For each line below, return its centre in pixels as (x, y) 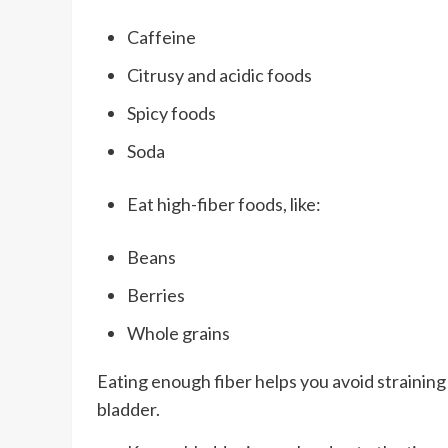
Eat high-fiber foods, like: (224, 203)
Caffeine (161, 36)
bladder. (128, 408)
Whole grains (178, 332)
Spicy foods (171, 112)
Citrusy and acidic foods (219, 74)
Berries (156, 294)
